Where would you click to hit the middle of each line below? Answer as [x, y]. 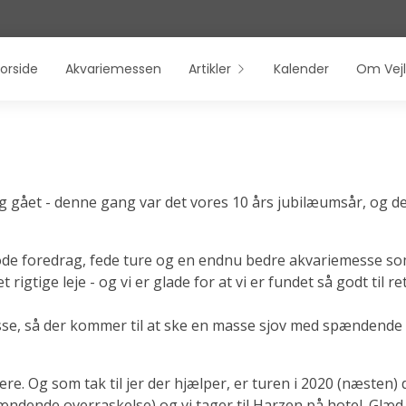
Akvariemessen [113, 68]
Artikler [210, 68]
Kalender [301, 68]
